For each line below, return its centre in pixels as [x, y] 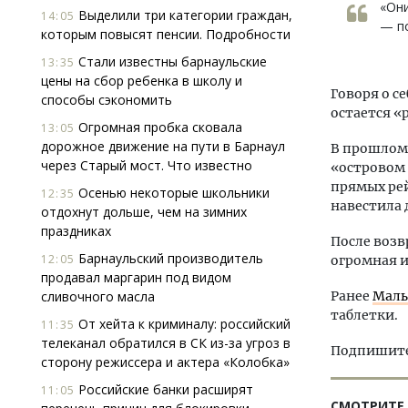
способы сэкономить [107, 100]
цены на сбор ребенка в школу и [142, 81]
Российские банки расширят [164, 389]
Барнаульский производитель [169, 258]
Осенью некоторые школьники [172, 193]
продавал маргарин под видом [136, 277]
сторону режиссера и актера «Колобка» [165, 362]
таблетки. [364, 315]
